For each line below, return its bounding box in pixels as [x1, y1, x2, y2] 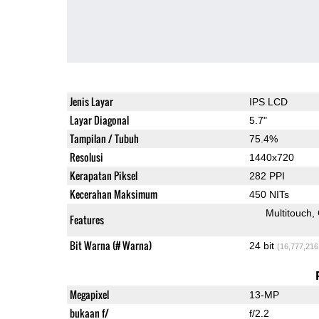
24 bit [249, 239, 277, 251]
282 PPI [249, 169, 285, 182]
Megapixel [69, 286, 109, 302]
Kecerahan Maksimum [69, 186, 157, 202]
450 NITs [249, 188, 289, 200]
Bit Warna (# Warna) [69, 237, 152, 253]
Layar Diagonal [69, 112, 129, 127]
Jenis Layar [69, 93, 113, 109]
